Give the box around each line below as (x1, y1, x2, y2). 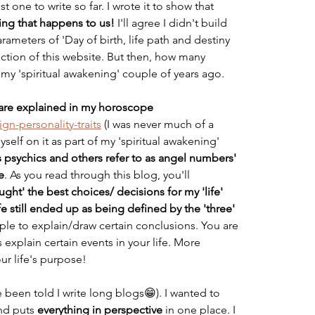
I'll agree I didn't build (115, 16, 230, 30)
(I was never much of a (101, 117, 217, 131)
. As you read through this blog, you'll (4, 168, 193, 181)
